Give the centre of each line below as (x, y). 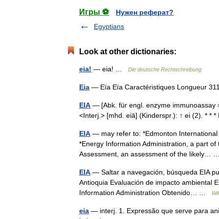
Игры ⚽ (94, 12)
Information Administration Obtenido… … (145, 193)
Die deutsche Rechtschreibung (165, 69)
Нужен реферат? (145, 12)
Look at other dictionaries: (128, 52)
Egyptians (109, 26)
